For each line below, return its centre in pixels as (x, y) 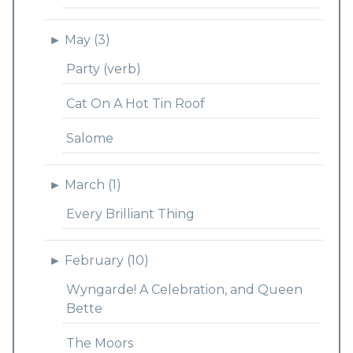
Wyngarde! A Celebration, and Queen (184, 290)
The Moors (99, 343)
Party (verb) (103, 69)
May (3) (87, 40)
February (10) (106, 260)
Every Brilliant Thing (130, 214)
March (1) (93, 185)
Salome (89, 138)
